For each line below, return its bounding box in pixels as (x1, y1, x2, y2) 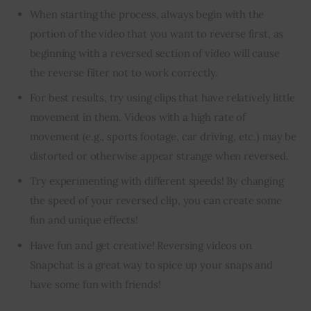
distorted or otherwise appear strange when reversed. (29, 149, 289, 163)
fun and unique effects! (29, 213, 139, 227)
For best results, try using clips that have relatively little (29, 91, 295, 105)
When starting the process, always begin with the (29, 7, 264, 21)
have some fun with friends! (29, 277, 161, 291)
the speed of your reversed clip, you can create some (29, 194, 282, 208)
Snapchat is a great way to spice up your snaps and (29, 258, 274, 271)
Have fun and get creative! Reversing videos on (29, 238, 252, 252)
